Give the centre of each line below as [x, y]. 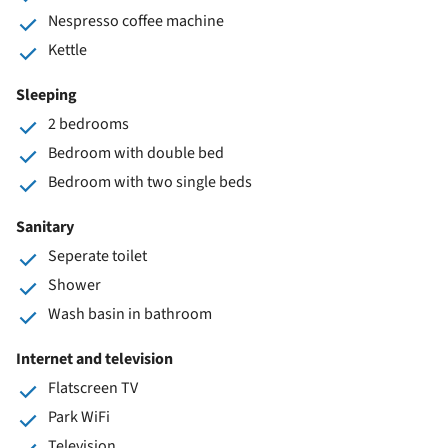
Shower [74, 284]
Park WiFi [79, 416]
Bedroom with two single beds [150, 181]
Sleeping [46, 94]
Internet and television [94, 358]
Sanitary [45, 226]
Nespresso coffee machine [136, 20]
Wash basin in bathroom [130, 313]
